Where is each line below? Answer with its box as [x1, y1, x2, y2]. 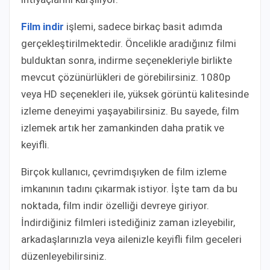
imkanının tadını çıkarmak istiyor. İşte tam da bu [21, 182, 237, 195]
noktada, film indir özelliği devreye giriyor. [21, 199, 209, 212]
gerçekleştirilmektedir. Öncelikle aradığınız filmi [21, 37, 236, 49]
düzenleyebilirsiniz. [21, 250, 107, 262]
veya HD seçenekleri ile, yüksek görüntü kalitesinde [21, 87, 249, 100]
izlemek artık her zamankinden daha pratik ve [21, 121, 224, 134]
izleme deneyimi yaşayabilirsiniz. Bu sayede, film [21, 104, 239, 117]
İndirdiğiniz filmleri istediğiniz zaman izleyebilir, [21, 216, 235, 228]
